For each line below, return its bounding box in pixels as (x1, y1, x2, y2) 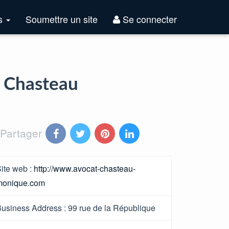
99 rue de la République (68, 202, 155, 214)
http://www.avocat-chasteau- (34, 163, 135, 174)
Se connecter (120, 12, 177, 26)
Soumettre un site (26, 12, 98, 26)
